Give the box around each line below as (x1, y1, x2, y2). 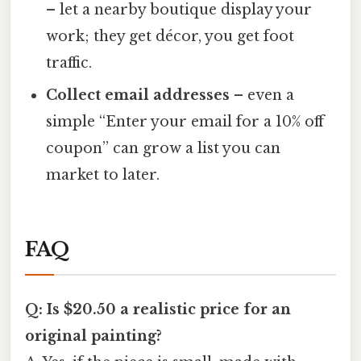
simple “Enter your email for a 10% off (46, 112, 325, 131)
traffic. (46, 53, 93, 72)
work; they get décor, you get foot (46, 27, 295, 45)
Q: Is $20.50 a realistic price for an (25, 300, 291, 318)
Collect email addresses (46, 85, 230, 104)
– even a (230, 85, 295, 104)
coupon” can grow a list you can (46, 139, 281, 157)
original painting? (25, 326, 162, 345)
